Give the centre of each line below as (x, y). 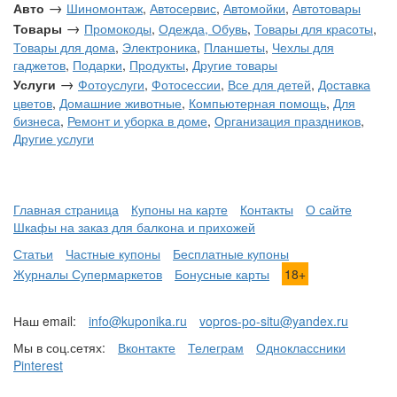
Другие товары (235, 65)
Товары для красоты (314, 28)
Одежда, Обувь (203, 28)
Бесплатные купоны (231, 253)
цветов (33, 103)
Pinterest (38, 365)
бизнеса (37, 121)
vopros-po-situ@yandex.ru (274, 321)
